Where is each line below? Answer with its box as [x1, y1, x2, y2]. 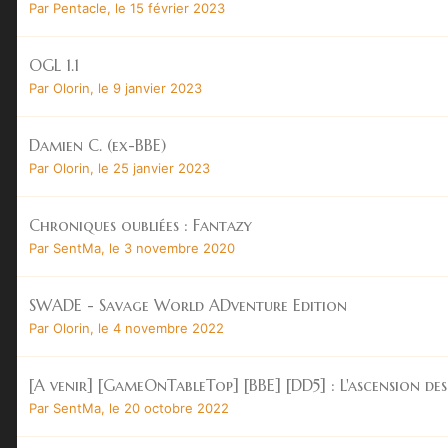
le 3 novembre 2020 [109, 239, 235, 256]
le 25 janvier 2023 [98, 159, 210, 176]
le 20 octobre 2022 [109, 399, 229, 416]
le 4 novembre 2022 [98, 319, 224, 336]
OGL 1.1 [29, 54, 79, 75]
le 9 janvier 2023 [98, 79, 202, 96]
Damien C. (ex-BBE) [29, 134, 166, 155]
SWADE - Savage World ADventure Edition [29, 294, 347, 315]
